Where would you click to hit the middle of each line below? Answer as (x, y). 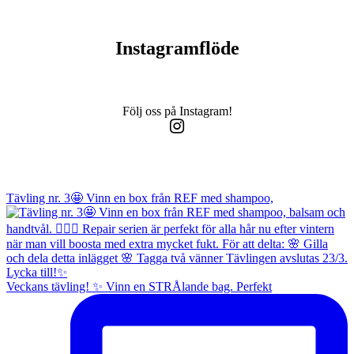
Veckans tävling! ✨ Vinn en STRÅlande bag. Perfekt (139, 287)
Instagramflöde (177, 49)
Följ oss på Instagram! (177, 111)
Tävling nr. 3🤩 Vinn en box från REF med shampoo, (140, 198)
